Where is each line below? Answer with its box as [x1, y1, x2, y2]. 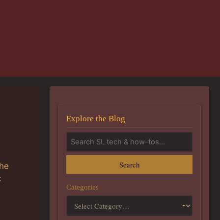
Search [119, 159, 139, 169]
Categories [66, 182, 99, 191]
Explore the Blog [66, 113, 125, 123]
